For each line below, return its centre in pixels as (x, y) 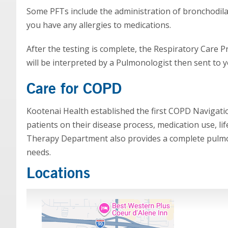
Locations (58, 173)
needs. (40, 152)
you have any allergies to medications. (99, 25)
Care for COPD (74, 88)
